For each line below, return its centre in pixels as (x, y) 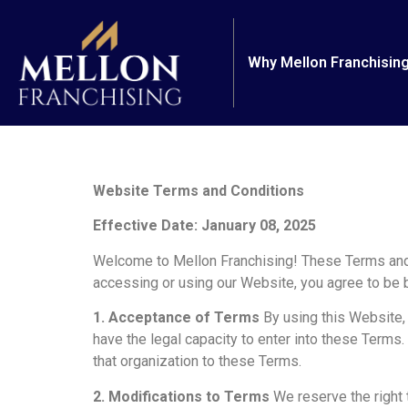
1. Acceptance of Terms (176, 318)
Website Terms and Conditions (199, 190)
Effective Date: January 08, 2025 (204, 226)
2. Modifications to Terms (181, 396)
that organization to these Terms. (197, 362)
